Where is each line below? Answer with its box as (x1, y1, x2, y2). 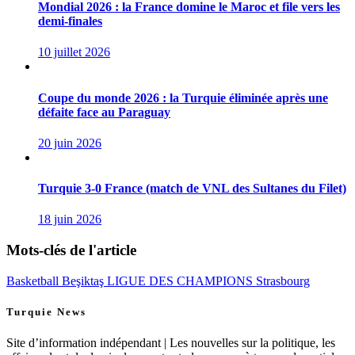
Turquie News (6, 306, 86, 319)
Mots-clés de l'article (6, 242, 136, 259)
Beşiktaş (62, 273, 107, 288)
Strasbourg (256, 273, 310, 288)
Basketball (6, 273, 62, 288)
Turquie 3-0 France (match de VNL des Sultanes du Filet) (38, 181, 346, 196)
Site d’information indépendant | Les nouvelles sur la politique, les (6, 336, 335, 350)
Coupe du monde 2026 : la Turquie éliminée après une (38, 90, 328, 105)
